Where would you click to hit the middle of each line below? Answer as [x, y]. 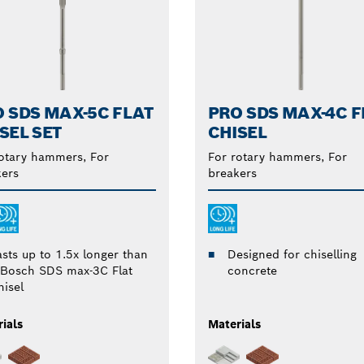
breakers [232, 173]
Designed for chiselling [292, 255]
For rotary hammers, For [277, 157]
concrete [252, 271]
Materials [234, 325]
